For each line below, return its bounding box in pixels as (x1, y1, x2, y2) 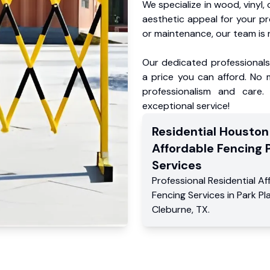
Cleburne (152, 203, 192, 216)
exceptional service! (142, 99, 230, 112)
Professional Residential (152, 174, 258, 187)
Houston (219, 124, 269, 139)
